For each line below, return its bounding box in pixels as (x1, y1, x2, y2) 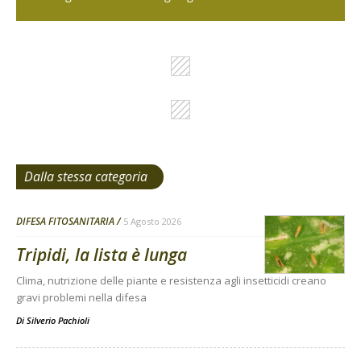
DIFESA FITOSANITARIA (16, 214, 114, 229)
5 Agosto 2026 (123, 215, 181, 228)
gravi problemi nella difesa (16, 290, 147, 305)
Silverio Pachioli (27, 314, 89, 327)
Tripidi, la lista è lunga (16, 243, 187, 267)
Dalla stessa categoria (24, 168, 147, 186)
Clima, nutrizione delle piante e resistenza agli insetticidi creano (16, 273, 326, 288)
